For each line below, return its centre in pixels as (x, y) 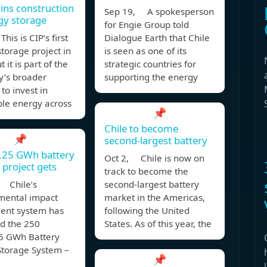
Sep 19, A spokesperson (159, 12)
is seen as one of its (145, 51)
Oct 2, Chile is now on (154, 158)
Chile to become (141, 129)
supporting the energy (151, 77)
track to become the (146, 171)
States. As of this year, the (158, 224)
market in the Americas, (155, 198)
